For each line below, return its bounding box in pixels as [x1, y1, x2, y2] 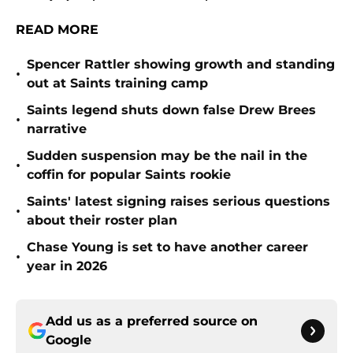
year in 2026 [27, 258, 107, 274]
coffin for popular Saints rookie [27, 167, 231, 183]
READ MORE [16, 22, 98, 38]
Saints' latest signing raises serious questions [27, 194, 330, 210]
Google [46, 333, 91, 348]
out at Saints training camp [27, 76, 208, 91]
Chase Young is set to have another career [27, 240, 308, 255]
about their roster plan [27, 213, 177, 229]
